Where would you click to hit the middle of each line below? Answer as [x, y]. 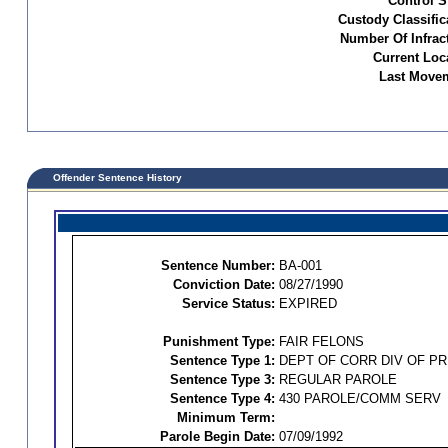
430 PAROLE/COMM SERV [359, 398]
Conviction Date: [223, 284]
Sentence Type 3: [222, 379]
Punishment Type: [218, 341]
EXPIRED [307, 303]
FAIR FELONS [321, 341]
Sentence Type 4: [222, 398]
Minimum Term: [225, 417]
